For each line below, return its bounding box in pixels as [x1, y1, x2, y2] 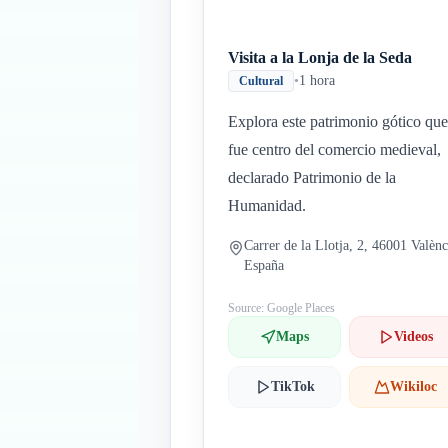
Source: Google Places [228, 301, 335, 315]
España [244, 258, 284, 273]
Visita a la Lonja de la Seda [228, 49, 412, 66]
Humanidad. [228, 197, 306, 214]
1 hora [299, 73, 335, 88]
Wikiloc [390, 379, 438, 394]
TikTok [270, 379, 315, 394]
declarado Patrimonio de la [228, 169, 396, 186]
